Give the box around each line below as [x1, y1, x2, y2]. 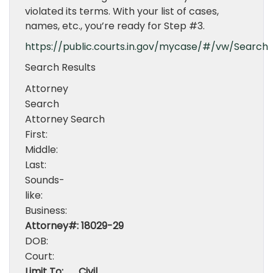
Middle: [25, 143, 58, 157]
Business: [25, 204, 67, 218]
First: [25, 127, 48, 141]
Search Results [25, 60, 96, 74]
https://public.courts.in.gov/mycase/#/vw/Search [25, 40, 268, 54]
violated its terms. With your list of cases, [25, 4, 219, 18]
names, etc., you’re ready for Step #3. [25, 19, 205, 33]
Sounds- [25, 173, 65, 187]
